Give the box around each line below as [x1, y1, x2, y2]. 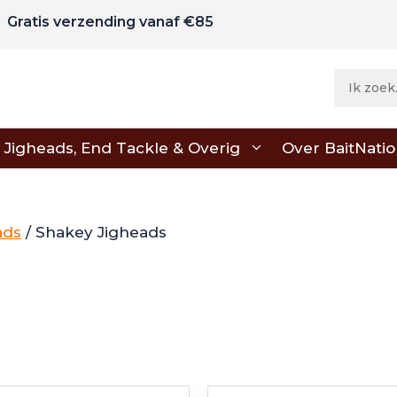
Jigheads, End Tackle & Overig [4, 138, 240, 157]
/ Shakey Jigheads [21, 222, 167, 241]
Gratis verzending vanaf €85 [7, 13, 214, 30]
